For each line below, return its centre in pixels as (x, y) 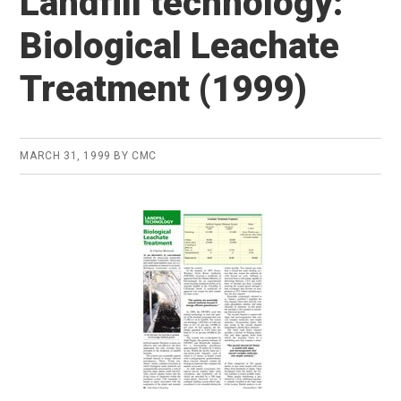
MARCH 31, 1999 (65, 155)
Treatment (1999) (164, 89)
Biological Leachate (180, 46)
